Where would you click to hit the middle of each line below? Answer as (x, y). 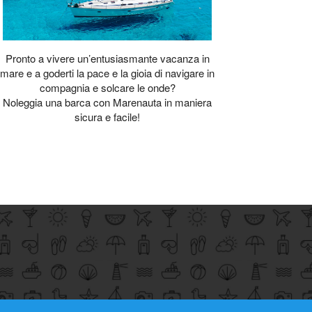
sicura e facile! (107, 116)
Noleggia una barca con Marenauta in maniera (107, 102)
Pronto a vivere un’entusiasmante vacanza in (107, 58)
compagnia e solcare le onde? (107, 87)
